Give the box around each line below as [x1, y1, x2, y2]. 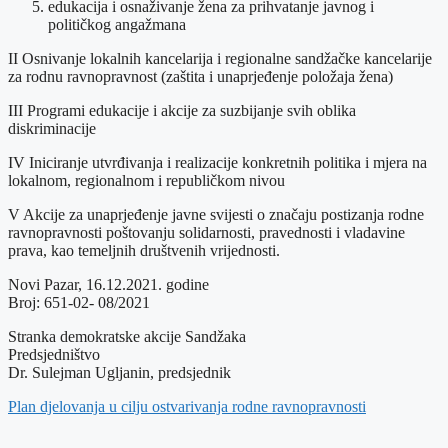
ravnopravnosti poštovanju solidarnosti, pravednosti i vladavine [8, 223, 405, 241]
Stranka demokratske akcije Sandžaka [8, 327, 246, 345]
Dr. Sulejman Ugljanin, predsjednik [8, 363, 231, 381]
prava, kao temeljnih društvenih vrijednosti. [8, 241, 284, 259]
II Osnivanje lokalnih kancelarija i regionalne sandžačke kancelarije [8, 49, 432, 67]
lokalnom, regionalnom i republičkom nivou [8, 171, 285, 189]
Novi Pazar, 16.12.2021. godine [8, 275, 209, 293]
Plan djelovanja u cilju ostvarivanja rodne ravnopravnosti [8, 397, 366, 415]
